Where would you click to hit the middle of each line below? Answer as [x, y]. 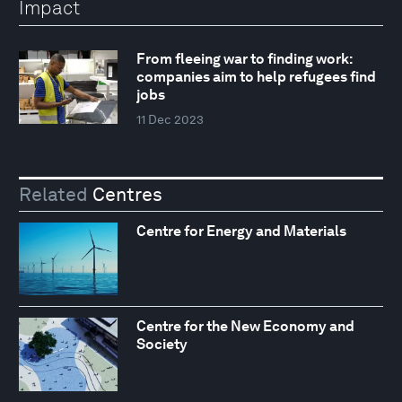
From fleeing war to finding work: [244, 59]
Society [162, 345]
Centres [125, 194]
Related [53, 194]
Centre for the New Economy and [245, 327]
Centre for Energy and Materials [241, 231]
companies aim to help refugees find [256, 77]
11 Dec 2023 [170, 120]
